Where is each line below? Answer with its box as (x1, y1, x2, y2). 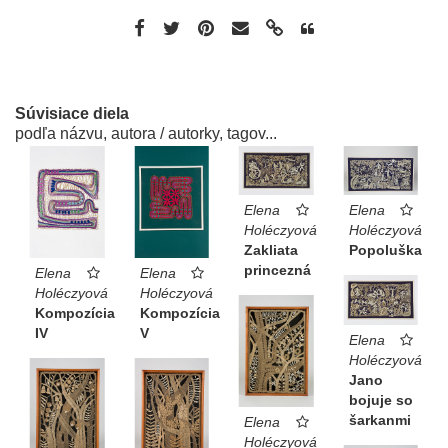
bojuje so (348, 392, 413, 409)
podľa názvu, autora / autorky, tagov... (15, 124, 277, 142)
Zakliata (244, 242, 298, 259)
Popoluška (348, 242, 422, 259)
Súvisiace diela (15, 104, 129, 122)
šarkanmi (348, 412, 411, 429)
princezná (244, 262, 311, 279)
